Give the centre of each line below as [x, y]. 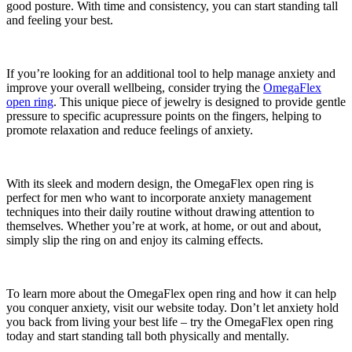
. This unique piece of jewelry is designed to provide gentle [200, 102]
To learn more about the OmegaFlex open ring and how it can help [171, 294]
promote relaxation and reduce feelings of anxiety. [130, 130]
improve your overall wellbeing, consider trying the [135, 88]
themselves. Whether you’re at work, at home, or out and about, [164, 226]
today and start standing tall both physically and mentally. [148, 336]
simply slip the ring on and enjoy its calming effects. [135, 240]
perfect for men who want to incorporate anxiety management [159, 198]
